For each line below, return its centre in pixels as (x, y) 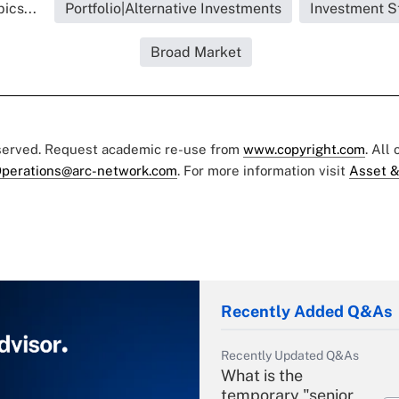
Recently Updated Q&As (290, 356)
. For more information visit (263, 171)
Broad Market (196, 53)
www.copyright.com (304, 150)
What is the (262, 376)
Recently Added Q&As (306, 312)
